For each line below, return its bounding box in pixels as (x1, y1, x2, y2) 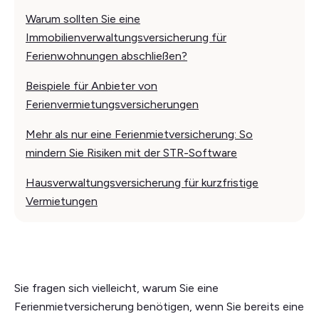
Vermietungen (26, 194, 98, 208)
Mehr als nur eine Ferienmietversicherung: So (26, 127, 253, 141)
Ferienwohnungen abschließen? (26, 48, 187, 63)
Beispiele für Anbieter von (26, 78, 157, 93)
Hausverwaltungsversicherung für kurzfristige (26, 175, 258, 189)
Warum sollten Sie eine (26, 11, 140, 26)
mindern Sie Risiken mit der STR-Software (26, 145, 237, 159)
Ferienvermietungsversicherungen (26, 97, 199, 111)
